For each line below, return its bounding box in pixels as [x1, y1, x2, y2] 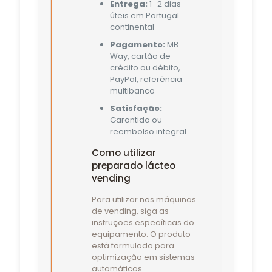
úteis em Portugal [109, 9, 179, 21]
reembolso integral [109, 125, 186, 137]
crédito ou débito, [109, 61, 180, 73]
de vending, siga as [91, 205, 169, 217]
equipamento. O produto [91, 228, 191, 240]
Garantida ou [109, 114, 162, 126]
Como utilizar [91, 146, 156, 159]
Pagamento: [109, 38, 165, 50]
